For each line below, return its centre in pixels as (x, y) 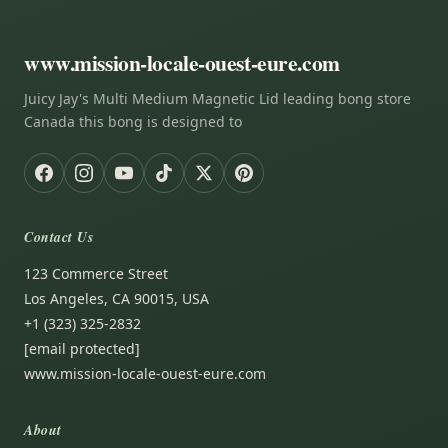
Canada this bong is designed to (133, 121)
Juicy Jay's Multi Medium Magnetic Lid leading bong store (217, 98)
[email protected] (82, 348)
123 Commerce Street (96, 273)
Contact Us (59, 236)
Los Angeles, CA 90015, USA (116, 298)
